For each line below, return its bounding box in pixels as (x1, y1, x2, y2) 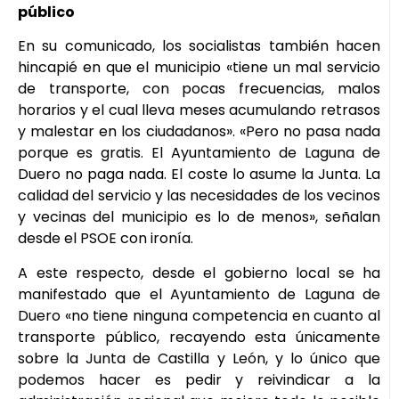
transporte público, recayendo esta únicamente (18, 326, 380, 347)
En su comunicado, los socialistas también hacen (18, 36, 380, 57)
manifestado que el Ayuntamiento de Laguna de (18, 283, 380, 305)
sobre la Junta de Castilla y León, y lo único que (18, 347, 380, 369)
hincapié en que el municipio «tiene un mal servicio (18, 57, 380, 78)
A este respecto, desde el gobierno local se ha (18, 262, 380, 283)
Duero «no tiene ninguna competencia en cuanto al (18, 305, 380, 326)
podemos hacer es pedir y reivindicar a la (18, 369, 380, 390)
